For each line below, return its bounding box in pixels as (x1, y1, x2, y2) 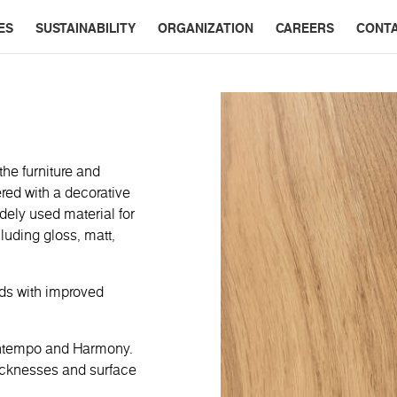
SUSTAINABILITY (35, 19, 136, 37)
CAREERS (276, 19, 334, 37)
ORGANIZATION (158, 19, 253, 37)
